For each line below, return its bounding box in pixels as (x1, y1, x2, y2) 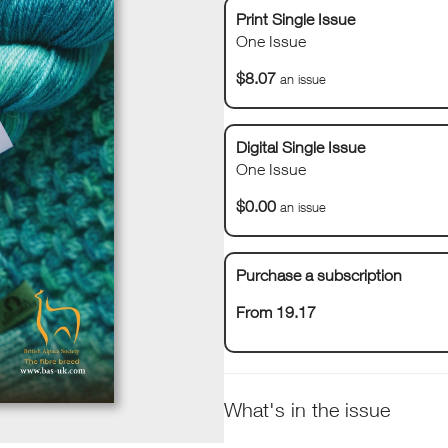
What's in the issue (224, 398, 390, 421)
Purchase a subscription (236, 266, 402, 284)
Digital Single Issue (236, 138, 365, 156)
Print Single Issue (236, 10, 355, 28)
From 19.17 (236, 303, 316, 321)
